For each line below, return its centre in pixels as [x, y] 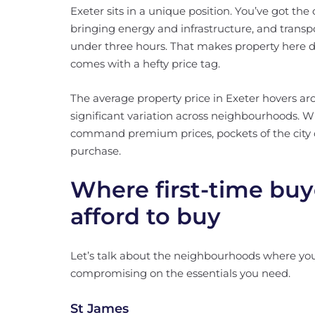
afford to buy [146, 216]
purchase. [96, 151]
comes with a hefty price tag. [145, 64]
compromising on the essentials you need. [180, 273]
